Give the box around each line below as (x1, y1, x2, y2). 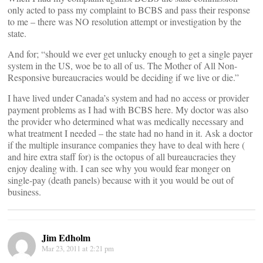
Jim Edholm (42, 231, 90, 244)
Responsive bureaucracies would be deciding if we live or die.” (8, 71, 239, 83)
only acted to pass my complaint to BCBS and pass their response (8, 4, 250, 16)
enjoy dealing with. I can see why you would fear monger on (8, 162, 231, 174)
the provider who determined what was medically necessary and (8, 115, 244, 127)
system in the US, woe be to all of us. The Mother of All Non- (8, 59, 237, 72)
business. (8, 186, 41, 198)
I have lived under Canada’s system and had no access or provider (8, 92, 249, 104)
